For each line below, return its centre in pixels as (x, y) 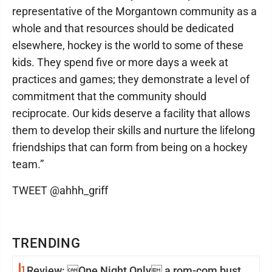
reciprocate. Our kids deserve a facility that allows (131, 113)
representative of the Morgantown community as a (134, 11)
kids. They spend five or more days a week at (120, 62)
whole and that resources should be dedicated (123, 28)
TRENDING (47, 243)
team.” (28, 164)
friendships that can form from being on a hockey (130, 147)
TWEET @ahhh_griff (60, 190)
